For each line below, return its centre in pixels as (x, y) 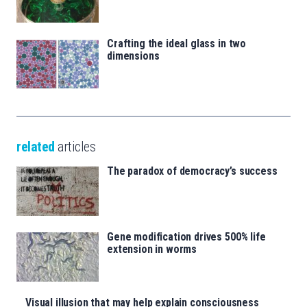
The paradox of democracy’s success (192, 171)
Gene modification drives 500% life (186, 237)
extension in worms (152, 249)
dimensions (133, 56)
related (36, 147)
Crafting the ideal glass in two (177, 44)
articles (75, 147)
